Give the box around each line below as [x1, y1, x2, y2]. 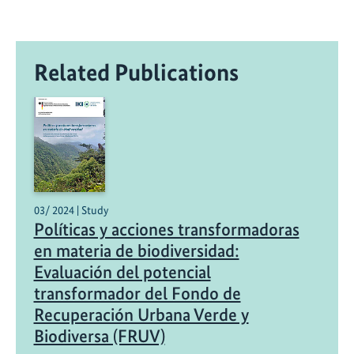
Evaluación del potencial [33, 261, 211, 283]
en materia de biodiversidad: [33, 239, 239, 262]
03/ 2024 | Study [33, 202, 108, 217]
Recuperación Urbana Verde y [33, 303, 249, 326]
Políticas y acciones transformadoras [33, 218, 299, 240]
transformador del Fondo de [33, 282, 241, 304]
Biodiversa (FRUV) [33, 325, 165, 347]
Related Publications [33, 57, 239, 86]
